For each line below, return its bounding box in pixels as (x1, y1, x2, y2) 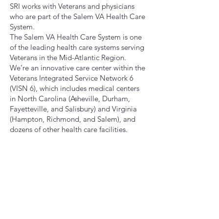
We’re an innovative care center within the (10, 63, 145, 72)
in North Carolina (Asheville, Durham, (10, 94, 130, 103)
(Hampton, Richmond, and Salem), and (10, 114, 135, 124)
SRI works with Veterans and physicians (10, 1, 134, 11)
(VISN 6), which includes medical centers (10, 84, 139, 93)
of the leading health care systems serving (10, 43, 144, 52)
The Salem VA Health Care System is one (10, 32, 142, 42)
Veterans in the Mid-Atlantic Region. (10, 53, 126, 62)
